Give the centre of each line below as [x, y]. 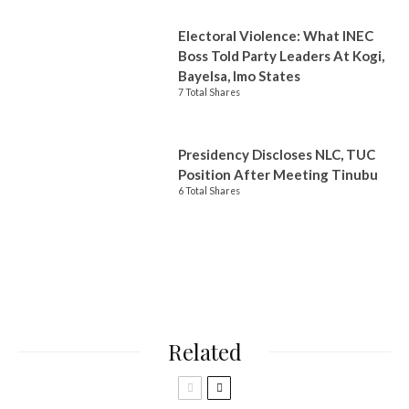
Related [204, 351]
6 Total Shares [209, 191]
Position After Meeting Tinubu [278, 174]
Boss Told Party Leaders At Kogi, [281, 56]
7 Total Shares [209, 92]
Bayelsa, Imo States [239, 76]
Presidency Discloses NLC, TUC [277, 154]
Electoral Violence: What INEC [276, 36]
